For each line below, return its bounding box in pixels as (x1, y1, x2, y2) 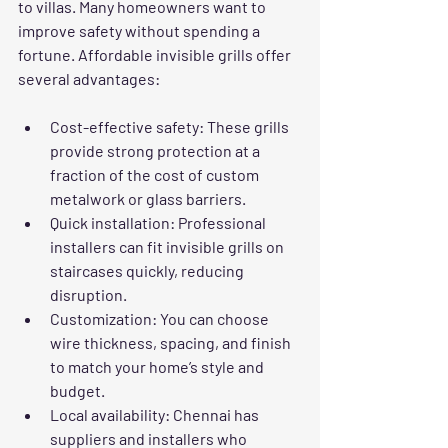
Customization (50, 308, 152, 328)
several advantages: (18, 68, 160, 88)
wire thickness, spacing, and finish (50, 332, 294, 352)
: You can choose (152, 308, 272, 328)
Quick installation (50, 212, 170, 232)
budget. (50, 380, 105, 400)
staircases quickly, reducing (50, 260, 247, 280)
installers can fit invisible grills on (50, 236, 287, 256)
